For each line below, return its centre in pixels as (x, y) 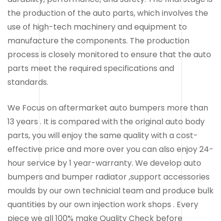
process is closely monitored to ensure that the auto (109, 54)
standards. (28, 82)
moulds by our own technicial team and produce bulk (110, 190)
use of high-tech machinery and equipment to (97, 27)
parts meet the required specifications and (91, 68)
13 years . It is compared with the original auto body (106, 121)
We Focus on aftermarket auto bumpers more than (108, 108)
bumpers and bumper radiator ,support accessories (109, 177)
